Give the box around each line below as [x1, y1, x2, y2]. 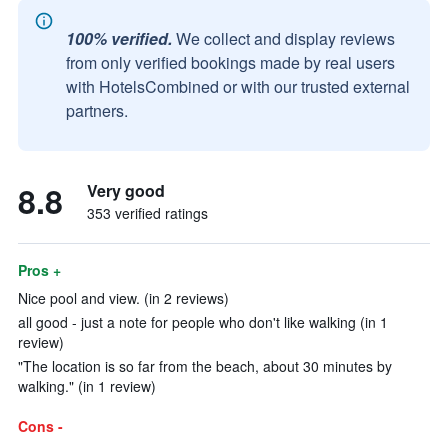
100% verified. [66, 27, 172, 50]
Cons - [18, 416, 63, 436]
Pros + [18, 260, 61, 280]
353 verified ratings [87, 203, 208, 223]
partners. [66, 99, 128, 122]
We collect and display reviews [176, 27, 395, 50]
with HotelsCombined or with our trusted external [66, 75, 410, 98]
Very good [87, 179, 165, 202]
